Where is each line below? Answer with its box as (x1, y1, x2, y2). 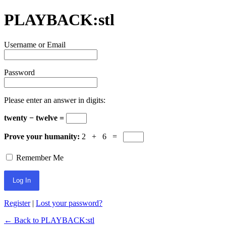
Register (4, 198, 30, 207)
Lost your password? (36, 198, 102, 207)
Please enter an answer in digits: (4, 95, 105, 104)
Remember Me (14, 153, 64, 162)
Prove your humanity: (4, 132, 80, 141)
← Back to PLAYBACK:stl (4, 215, 94, 224)
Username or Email (4, 40, 66, 49)
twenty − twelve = (4, 113, 66, 122)
